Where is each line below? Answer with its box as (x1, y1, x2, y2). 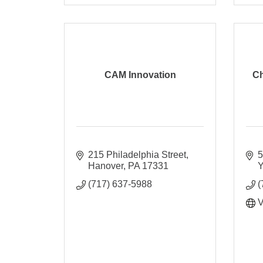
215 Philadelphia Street (88, 149, 187, 160)
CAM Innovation (104, 69, 176, 80)
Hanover (88, 160, 124, 171)
